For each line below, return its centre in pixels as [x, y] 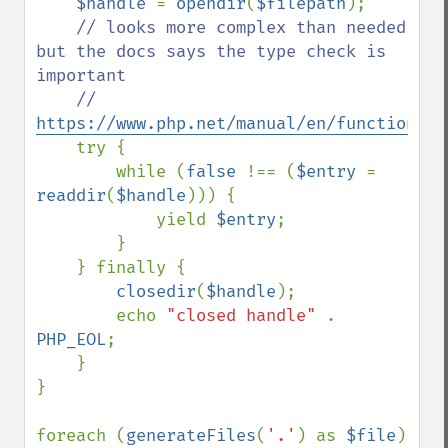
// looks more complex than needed [241, 27]
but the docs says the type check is [211, 51]
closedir [156, 291]
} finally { [56, 267]
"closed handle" [246, 315]
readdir [71, 195]
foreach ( [81, 435]
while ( [151, 171]
